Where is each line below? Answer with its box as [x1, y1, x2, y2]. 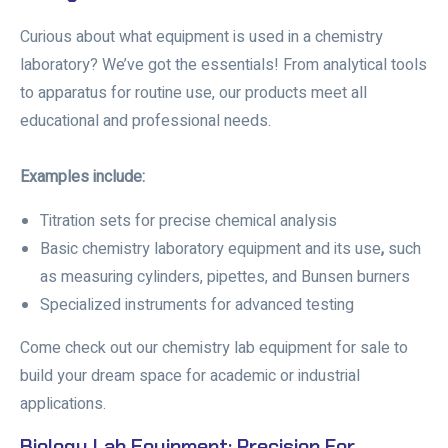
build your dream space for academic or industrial [20, 364, 360, 389]
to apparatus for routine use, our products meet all [20, 81, 367, 106]
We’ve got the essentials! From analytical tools [102, 53, 427, 78]
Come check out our [20, 336, 162, 361]
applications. [20, 392, 106, 417]
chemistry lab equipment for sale [162, 336, 390, 361]
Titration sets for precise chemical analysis [40, 209, 337, 234]
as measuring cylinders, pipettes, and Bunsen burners [40, 265, 410, 290]
